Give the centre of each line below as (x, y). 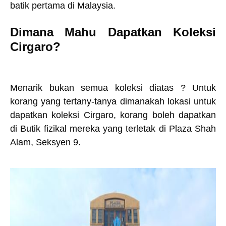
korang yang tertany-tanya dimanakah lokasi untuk (113, 101)
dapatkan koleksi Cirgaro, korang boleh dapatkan (113, 115)
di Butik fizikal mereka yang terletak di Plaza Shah (113, 129)
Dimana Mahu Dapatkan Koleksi (113, 32)
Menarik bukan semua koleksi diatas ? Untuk (113, 88)
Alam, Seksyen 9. (47, 142)
